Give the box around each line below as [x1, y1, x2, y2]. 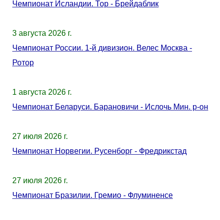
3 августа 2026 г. [12, 29, 72, 37]
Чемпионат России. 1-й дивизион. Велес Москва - [12, 44, 192, 52]
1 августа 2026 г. [12, 88, 72, 96]
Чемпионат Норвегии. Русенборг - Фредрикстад [12, 147, 187, 155]
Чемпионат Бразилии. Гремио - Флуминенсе [12, 191, 173, 199]
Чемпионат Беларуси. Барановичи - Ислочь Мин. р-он [12, 103, 208, 111]
